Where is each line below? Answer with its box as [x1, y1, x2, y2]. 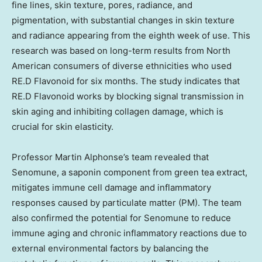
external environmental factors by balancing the [12, 243, 209, 254]
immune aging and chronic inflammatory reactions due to [12, 227, 247, 239]
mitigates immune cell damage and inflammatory [12, 182, 211, 194]
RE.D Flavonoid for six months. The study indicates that [12, 75, 240, 87]
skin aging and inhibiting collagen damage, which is [12, 106, 223, 118]
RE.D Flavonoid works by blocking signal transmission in [12, 91, 244, 102]
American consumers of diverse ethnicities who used [12, 60, 232, 72]
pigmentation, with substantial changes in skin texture [12, 15, 235, 26]
